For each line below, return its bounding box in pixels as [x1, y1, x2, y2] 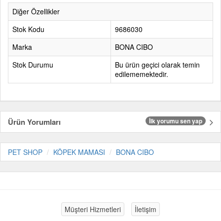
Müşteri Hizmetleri [65, 204, 121, 214]
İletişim [135, 204, 156, 214]
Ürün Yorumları [8, 116, 61, 127]
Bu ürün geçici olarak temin [115, 60, 200, 70]
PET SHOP [8, 147, 42, 157]
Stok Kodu [12, 24, 44, 34]
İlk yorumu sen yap [149, 116, 202, 125]
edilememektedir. [115, 69, 168, 79]
